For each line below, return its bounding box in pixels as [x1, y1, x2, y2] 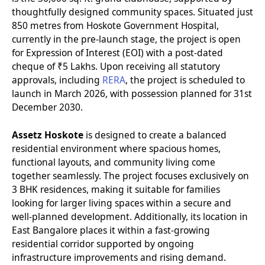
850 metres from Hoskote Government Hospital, [12, 18, 219, 32]
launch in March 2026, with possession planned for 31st [12, 86, 252, 100]
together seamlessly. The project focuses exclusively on [12, 169, 249, 183]
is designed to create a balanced [83, 128, 227, 142]
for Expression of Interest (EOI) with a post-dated [12, 46, 223, 59]
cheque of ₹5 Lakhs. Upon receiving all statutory [12, 59, 220, 73]
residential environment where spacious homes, [12, 142, 221, 156]
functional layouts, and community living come [12, 156, 215, 169]
